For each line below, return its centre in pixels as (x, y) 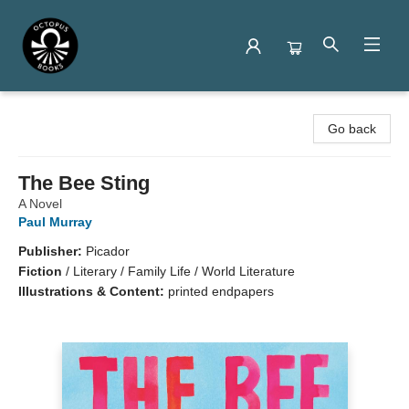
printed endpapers (221, 291)
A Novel (40, 204)
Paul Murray (55, 222)
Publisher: (52, 251)
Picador (108, 251)
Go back (352, 129)
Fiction (40, 271)
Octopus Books (58, 109)
